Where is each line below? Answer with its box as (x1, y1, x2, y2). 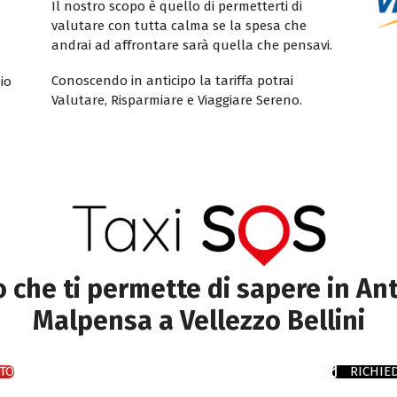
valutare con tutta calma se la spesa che (51, 17, 307, 34)
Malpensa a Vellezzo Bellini (32, 304, 365, 337)
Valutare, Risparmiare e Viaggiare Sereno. (51, 91, 302, 108)
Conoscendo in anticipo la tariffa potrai (51, 72, 293, 89)
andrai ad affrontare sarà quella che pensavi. (51, 36, 332, 53)
